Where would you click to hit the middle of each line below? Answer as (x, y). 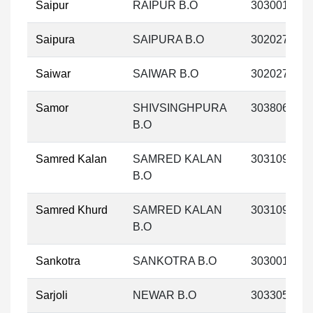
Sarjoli (52, 295)
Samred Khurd (72, 210)
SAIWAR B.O (166, 74)
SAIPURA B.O (168, 39)
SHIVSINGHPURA (180, 108)
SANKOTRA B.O (175, 261)
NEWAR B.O (165, 295)
